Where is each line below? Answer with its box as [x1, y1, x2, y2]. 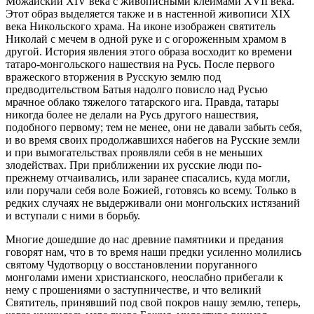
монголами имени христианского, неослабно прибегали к [6, 271, 283, 283]
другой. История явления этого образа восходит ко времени [6, 45, 292, 57]
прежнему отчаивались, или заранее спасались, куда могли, [6, 171, 290, 184]
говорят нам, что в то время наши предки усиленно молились [6, 245, 301, 258]
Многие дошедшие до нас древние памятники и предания [6, 233, 283, 245]
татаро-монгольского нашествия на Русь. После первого [6, 57, 275, 70]
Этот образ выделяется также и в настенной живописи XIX [6, 7, 291, 20]
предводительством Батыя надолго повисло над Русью [6, 83, 268, 95]
